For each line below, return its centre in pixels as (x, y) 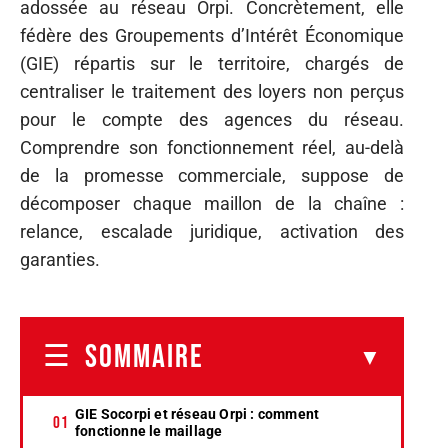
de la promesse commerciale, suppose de (212, 175)
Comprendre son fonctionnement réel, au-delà (212, 147)
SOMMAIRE (144, 357)
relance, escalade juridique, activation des (212, 231)
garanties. (60, 259)
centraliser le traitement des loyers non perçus (212, 91)
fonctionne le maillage (149, 430)
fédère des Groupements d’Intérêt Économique (212, 35)
